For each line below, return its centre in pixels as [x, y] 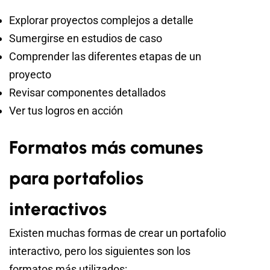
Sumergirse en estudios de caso [86, 38]
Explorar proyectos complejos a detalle [101, 20]
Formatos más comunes [106, 147]
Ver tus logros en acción [66, 110]
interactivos [58, 209]
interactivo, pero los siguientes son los [100, 251]
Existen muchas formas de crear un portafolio [118, 233]
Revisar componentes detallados [87, 92]
